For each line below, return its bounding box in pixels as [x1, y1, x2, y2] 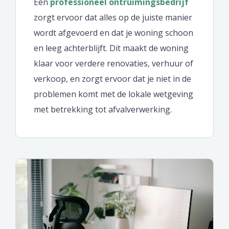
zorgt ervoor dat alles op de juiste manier [34, 11, 192, 23]
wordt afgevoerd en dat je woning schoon [34, 27, 193, 38]
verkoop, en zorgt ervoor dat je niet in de [34, 73, 191, 84]
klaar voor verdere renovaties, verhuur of [34, 57, 193, 69]
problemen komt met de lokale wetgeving [34, 88, 193, 100]
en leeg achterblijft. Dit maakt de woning [34, 42, 189, 54]
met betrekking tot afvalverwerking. [34, 103, 172, 115]
